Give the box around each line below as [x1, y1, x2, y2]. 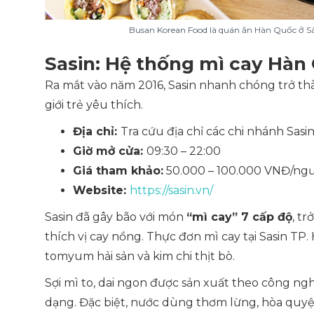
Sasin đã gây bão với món [45, 210, 186, 224]
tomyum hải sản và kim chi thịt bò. [45, 250, 235, 263]
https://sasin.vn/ [130, 184, 213, 197]
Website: [73, 184, 130, 197]
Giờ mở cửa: [73, 144, 146, 158]
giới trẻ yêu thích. [45, 98, 146, 111]
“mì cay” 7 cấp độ [186, 210, 292, 224]
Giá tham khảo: [73, 164, 163, 177]
